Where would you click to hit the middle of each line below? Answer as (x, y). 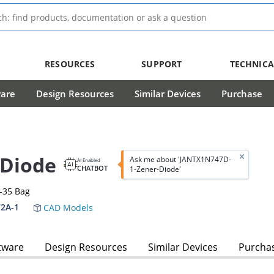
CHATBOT (92, 168)
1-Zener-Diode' (155, 169)
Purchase (242, 94)
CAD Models (67, 208)
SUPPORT (162, 64)
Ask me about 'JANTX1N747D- (180, 160)
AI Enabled (89, 160)
